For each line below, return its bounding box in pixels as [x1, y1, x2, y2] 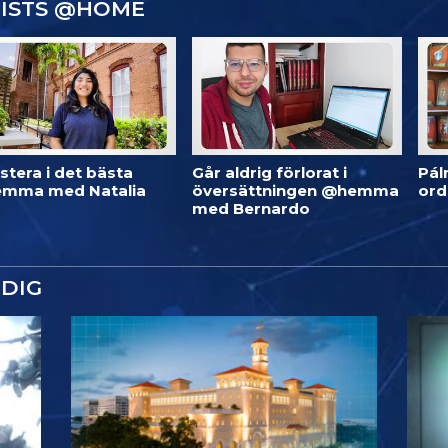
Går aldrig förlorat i [192, 162, 347, 182]
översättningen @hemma [192, 180, 399, 200]
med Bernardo [192, 198, 310, 218]
